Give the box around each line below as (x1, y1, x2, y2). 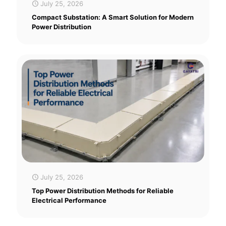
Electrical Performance (32, 196, 106, 205)
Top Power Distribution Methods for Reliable (32, 187, 174, 195)
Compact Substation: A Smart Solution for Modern (32, 13, 194, 22)
